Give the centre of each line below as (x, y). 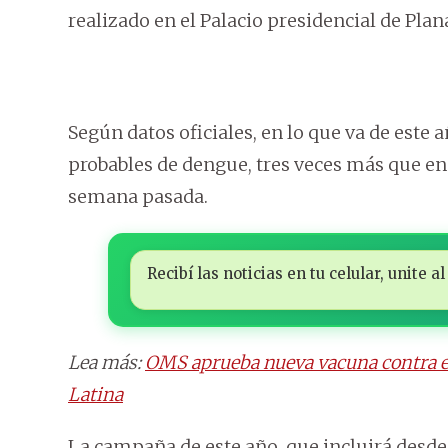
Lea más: (106, 363)
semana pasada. (138, 197)
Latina (95, 395)
